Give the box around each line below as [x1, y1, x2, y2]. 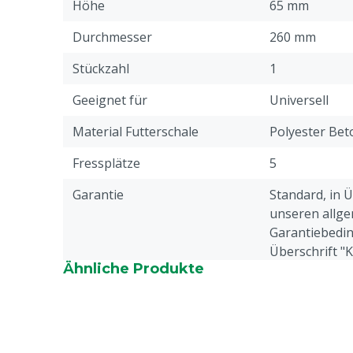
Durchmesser [72, 28, 152, 46]
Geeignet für [72, 91, 147, 109]
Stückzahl [72, 60, 129, 77]
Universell [269, 91, 329, 109]
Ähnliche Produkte [63, 260, 204, 277]
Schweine [269, 312, 325, 329]
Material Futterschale [72, 123, 199, 140]
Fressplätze [72, 154, 140, 172]
